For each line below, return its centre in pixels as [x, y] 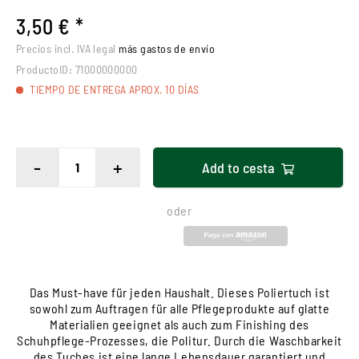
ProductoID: [44, 70]
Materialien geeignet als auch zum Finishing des [179, 325]
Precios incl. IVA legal [68, 49]
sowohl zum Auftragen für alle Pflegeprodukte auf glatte [179, 309]
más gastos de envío [167, 49]
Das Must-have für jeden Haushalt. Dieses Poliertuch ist [179, 292]
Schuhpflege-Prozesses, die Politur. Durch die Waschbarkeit [179, 341]
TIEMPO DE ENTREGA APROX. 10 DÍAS [113, 90]
